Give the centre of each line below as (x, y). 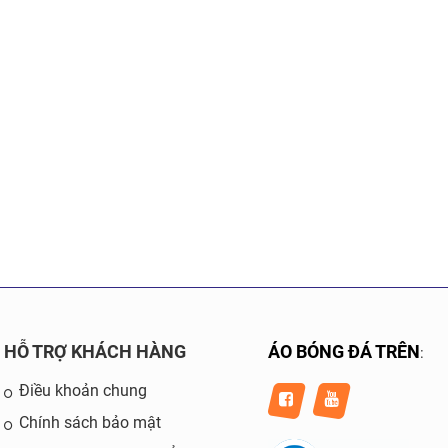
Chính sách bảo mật (90, 422)
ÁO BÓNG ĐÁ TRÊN (344, 351)
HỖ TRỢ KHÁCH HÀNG (95, 351)
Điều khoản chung (83, 390)
